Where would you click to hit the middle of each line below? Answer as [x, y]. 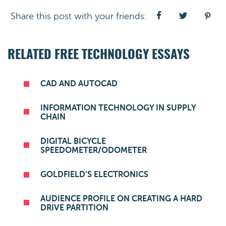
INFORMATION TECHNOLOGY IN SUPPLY [118, 108]
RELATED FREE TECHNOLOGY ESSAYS [99, 55]
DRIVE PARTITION [74, 208]
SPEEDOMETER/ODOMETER [94, 150]
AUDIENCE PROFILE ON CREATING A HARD [121, 199]
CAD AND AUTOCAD [79, 84]
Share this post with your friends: [78, 16]
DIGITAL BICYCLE [73, 141]
